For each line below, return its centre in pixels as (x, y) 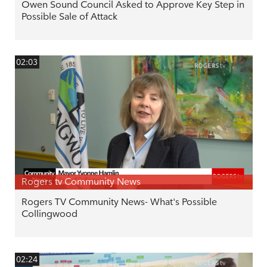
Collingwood (49, 214)
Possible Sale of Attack (69, 17)
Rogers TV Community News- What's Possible (119, 202)
